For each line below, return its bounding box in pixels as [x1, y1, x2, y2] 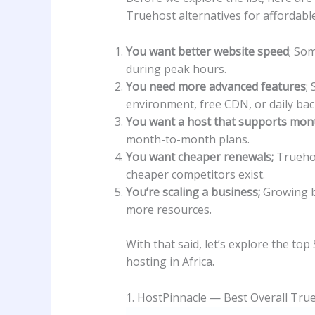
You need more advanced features [125, 78, 306, 94]
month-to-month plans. [125, 131, 250, 147]
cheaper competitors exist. [125, 166, 265, 182]
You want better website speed [125, 43, 289, 59]
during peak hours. [125, 60, 226, 77]
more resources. [125, 201, 212, 217]
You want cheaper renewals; [125, 148, 276, 165]
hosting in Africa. [125, 253, 214, 269]
